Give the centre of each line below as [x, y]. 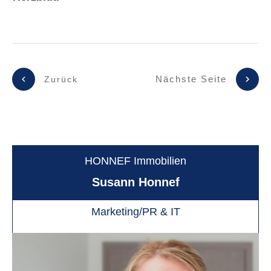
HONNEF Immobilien [135, 161]
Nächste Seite [191, 79]
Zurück [61, 79]
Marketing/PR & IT [135, 212]
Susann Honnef [135, 182]
